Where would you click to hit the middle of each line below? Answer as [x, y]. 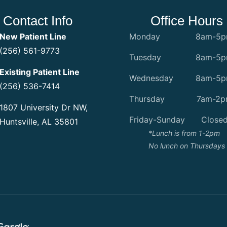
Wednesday [152, 78]
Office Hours [186, 21]
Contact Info [38, 21]
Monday [145, 37]
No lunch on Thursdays [186, 146]
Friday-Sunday [157, 120]
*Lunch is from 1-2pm [184, 133]
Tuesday [145, 58]
